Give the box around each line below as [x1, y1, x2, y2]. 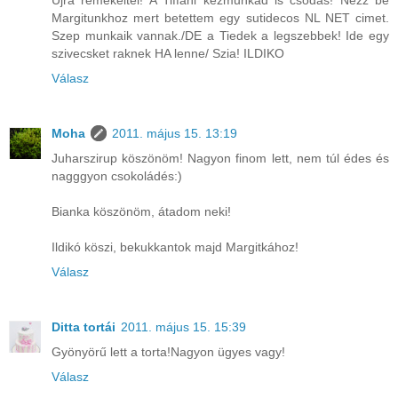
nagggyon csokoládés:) [52, 168, 182, 183]
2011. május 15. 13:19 [112, 125, 237, 140]
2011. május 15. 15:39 [121, 319, 246, 334]
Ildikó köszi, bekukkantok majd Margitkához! [52, 239, 298, 254]
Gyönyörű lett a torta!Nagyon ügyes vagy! [52, 344, 285, 359]
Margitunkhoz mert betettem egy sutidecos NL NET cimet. [52, 10, 389, 25]
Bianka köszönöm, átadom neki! [52, 203, 231, 219]
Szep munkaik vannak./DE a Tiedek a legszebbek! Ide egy [52, 28, 389, 43]
